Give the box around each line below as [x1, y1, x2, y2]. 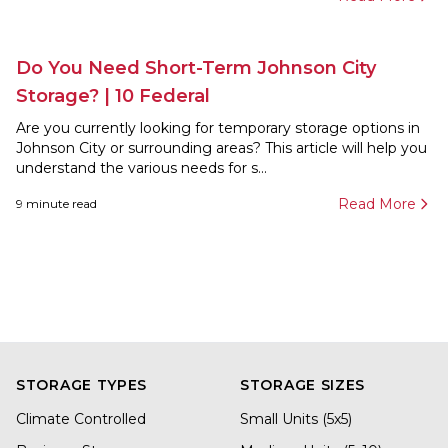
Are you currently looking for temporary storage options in [16, 119, 420, 137]
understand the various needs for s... [251, 159, 267, 177]
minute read [23, 196, 97, 211]
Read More [338, 195, 416, 213]
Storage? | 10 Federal [16, 85, 210, 107]
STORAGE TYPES [16, 376, 148, 394]
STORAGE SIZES [240, 376, 366, 394]
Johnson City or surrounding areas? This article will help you [16, 139, 427, 157]
